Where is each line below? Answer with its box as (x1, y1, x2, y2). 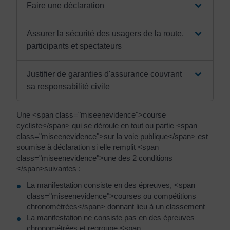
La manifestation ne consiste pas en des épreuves (27, 213, 195, 222)
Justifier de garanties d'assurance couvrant (26, 70, 182, 79)
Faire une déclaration (26, 1, 104, 10)
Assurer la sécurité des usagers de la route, (26, 29, 184, 38)
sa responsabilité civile (26, 82, 110, 91)
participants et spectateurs (26, 42, 122, 50)
